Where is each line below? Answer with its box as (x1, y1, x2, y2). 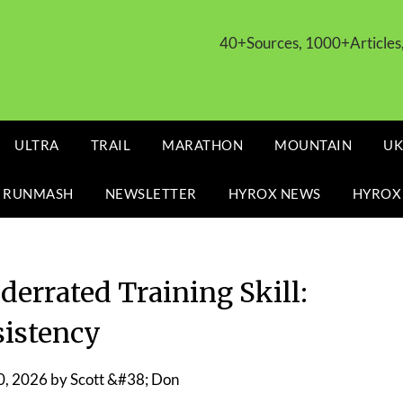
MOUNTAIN (274, 137, 352, 153)
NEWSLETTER (104, 185, 197, 201)
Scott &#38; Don (69, 370, 179, 389)
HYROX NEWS (228, 185, 321, 201)
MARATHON (162, 137, 243, 153)
